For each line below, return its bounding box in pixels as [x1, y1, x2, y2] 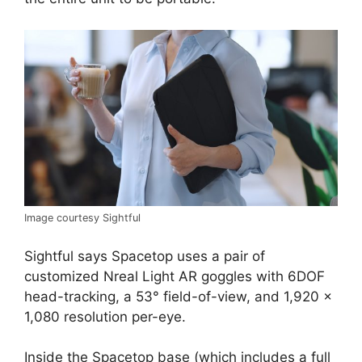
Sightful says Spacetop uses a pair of [24, 247, 265, 264]
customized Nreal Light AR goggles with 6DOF [24, 267, 325, 284]
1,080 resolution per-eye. [24, 308, 186, 325]
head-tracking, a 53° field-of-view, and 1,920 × [24, 288, 332, 305]
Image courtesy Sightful [24, 212, 141, 225]
